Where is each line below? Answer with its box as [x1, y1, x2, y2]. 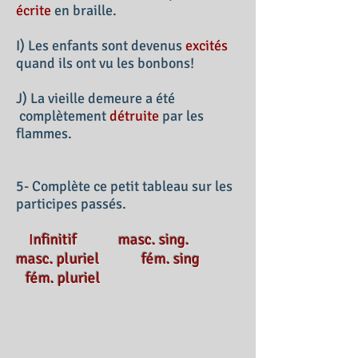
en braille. [51, 2, 117, 19]
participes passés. [16, 195, 126, 213]
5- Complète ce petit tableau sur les [16, 177, 233, 195]
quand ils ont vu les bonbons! [16, 54, 194, 72]
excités [185, 37, 228, 54]
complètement [16, 107, 109, 125]
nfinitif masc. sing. [34, 230, 215, 249]
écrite [16, 2, 51, 19]
